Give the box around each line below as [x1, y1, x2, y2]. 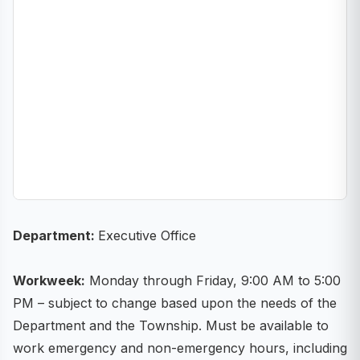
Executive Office [98, 227, 196, 243]
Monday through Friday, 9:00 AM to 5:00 [85, 272, 341, 288]
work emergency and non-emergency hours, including [13, 340, 347, 356]
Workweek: [13, 272, 85, 288]
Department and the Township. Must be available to [13, 317, 329, 333]
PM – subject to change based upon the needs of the [13, 295, 337, 311]
